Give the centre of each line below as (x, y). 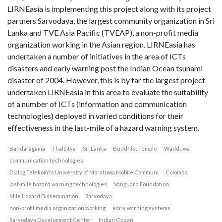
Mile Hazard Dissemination (44, 196)
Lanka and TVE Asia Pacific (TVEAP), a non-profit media (103, 33)
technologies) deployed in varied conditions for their (95, 116)
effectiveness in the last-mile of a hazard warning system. (103, 128)
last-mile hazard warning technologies (58, 184)
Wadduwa (177, 149)
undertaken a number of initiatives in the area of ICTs (97, 56)
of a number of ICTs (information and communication (97, 104)
